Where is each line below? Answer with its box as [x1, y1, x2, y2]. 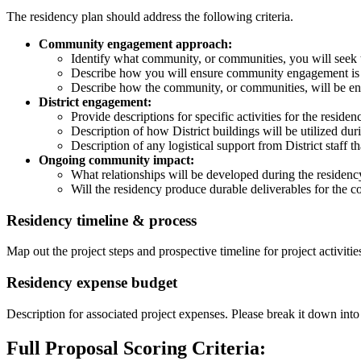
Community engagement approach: [39, 37, 232, 51]
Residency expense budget [6, 274, 177, 292]
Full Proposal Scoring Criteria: [6, 337, 266, 359]
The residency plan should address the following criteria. [6, 10, 297, 23]
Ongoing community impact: [39, 153, 194, 167]
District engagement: [39, 95, 151, 109]
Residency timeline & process [6, 211, 197, 229]
